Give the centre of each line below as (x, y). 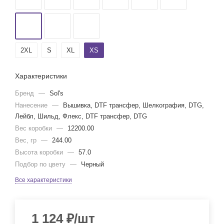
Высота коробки (40, 152)
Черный (92, 164)
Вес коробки (34, 128)
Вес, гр (27, 140)
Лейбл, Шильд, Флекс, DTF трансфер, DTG (81, 116)
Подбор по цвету (41, 164)
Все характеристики (43, 180)
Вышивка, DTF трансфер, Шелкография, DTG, (133, 105)
